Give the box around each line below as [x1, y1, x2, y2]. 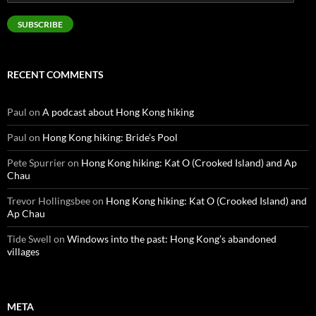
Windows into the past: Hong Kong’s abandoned [67, 233, 276, 245]
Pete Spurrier [7, 157, 66, 169]
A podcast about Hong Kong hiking [42, 106, 194, 119]
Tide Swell [7, 233, 51, 245]
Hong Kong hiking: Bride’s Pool [42, 131, 178, 144]
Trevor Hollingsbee [7, 195, 90, 207]
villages [7, 245, 39, 258]
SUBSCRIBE [18, 19, 63, 30]
